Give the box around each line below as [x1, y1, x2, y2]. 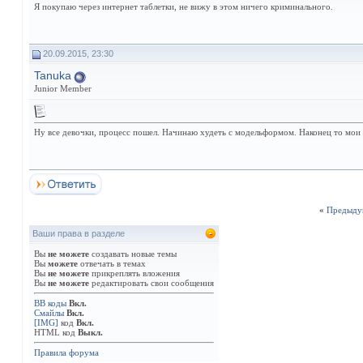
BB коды [34, 298, 66, 308]
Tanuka [34, 69, 71, 82]
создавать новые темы [89, 249, 177, 258]
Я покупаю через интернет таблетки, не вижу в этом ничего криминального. [34, 2, 333, 11]
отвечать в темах [78, 258, 146, 268]
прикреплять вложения [89, 268, 180, 278]
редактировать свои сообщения [89, 278, 214, 288]
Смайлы [34, 308, 64, 318]
